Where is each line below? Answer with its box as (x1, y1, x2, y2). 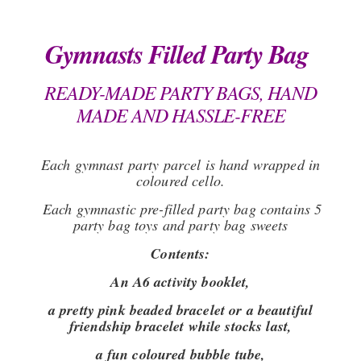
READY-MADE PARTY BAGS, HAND (44, 79, 317, 106)
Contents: (151, 243, 210, 264)
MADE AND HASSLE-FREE (76, 102, 285, 128)
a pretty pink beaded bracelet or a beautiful (48, 300, 313, 321)
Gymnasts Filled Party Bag (44, 35, 317, 73)
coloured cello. (135, 171, 226, 191)
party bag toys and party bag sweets (73, 215, 288, 235)
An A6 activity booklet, (110, 272, 251, 293)
